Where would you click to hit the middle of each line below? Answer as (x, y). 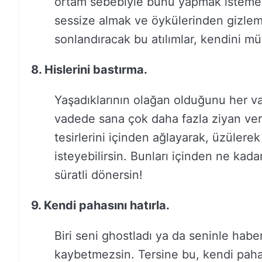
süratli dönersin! (99, 175)
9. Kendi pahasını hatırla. (100, 205)
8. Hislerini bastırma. (89, 70)
